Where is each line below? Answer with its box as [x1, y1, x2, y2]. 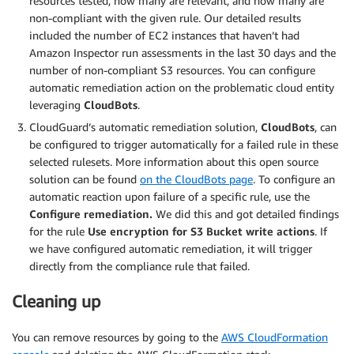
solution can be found [29, 171, 140, 186]
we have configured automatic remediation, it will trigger [29, 241, 312, 255]
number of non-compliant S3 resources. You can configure [29, 62, 315, 77]
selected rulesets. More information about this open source [29, 154, 318, 168]
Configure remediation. [29, 206, 153, 220]
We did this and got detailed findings [153, 206, 339, 220]
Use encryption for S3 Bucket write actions [88, 224, 314, 238]
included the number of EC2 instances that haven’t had [29, 28, 299, 42]
